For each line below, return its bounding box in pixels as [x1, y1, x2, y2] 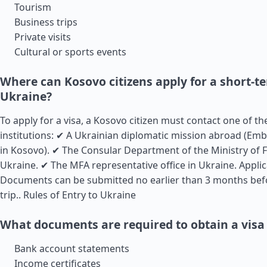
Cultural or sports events [14, 45, 126, 58]
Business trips [14, 15, 77, 29]
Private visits [14, 30, 71, 44]
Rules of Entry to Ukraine [23, 188, 136, 201]
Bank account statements [14, 242, 129, 255]
